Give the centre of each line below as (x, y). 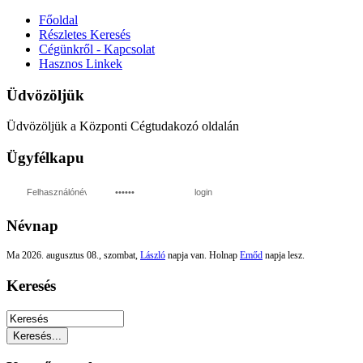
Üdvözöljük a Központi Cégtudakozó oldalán (123, 126)
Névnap (32, 225)
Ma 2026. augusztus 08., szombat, (73, 256)
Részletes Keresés (85, 34)
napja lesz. (284, 256)
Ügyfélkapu (45, 158)
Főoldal (58, 20)
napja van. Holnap (203, 256)
